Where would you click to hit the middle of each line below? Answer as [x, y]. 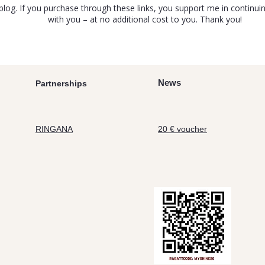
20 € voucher [182, 129]
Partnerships [61, 83]
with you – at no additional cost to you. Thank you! [145, 19]
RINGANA [54, 129]
